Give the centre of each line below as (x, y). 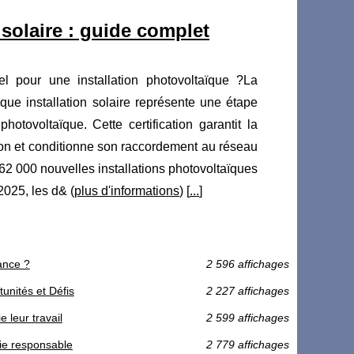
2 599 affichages (248, 318)
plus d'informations (127, 191)
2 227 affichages (248, 291)
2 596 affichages (248, 264)
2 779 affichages (248, 345)
